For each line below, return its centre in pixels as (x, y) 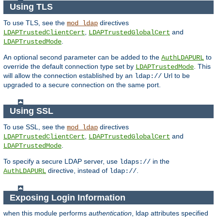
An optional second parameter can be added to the (82, 57)
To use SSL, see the (35, 127)
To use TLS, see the (35, 23)
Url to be (176, 75)
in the (160, 161)
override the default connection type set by (70, 66)
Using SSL (32, 111)
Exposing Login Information (69, 197)
